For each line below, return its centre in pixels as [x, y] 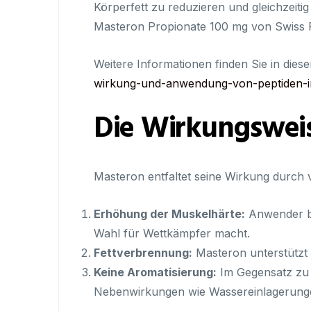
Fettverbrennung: [143, 253]
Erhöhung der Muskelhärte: [169, 214]
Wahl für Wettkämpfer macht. [172, 233]
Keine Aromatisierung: [155, 272]
